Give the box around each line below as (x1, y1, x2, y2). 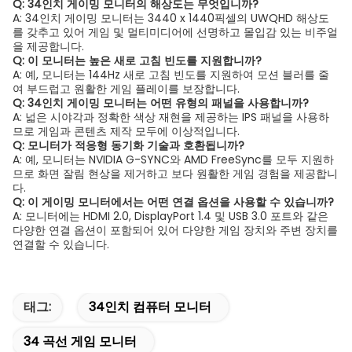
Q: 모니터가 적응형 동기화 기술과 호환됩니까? (13, 137, 244, 153)
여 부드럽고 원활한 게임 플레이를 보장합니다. (13, 81, 240, 97)
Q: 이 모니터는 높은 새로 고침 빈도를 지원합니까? (13, 53, 262, 68)
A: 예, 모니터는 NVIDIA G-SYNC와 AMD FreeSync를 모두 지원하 (13, 152, 334, 167)
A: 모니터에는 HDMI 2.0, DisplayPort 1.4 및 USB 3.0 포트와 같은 (13, 208, 328, 224)
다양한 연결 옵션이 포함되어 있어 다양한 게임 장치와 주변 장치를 (13, 222, 338, 238)
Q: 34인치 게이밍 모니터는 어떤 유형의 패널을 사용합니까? (13, 95, 309, 111)
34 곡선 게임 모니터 (24, 332, 137, 350)
